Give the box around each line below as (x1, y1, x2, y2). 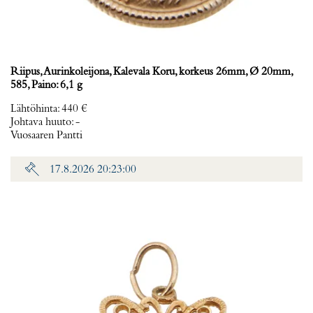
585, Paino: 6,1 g (10, 80, 82, 91)
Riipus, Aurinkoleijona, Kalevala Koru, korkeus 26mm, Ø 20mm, (10, 66, 292, 78)
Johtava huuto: (10, 117, 75, 128)
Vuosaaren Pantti (10, 130, 82, 141)
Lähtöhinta (10, 103, 57, 115)
